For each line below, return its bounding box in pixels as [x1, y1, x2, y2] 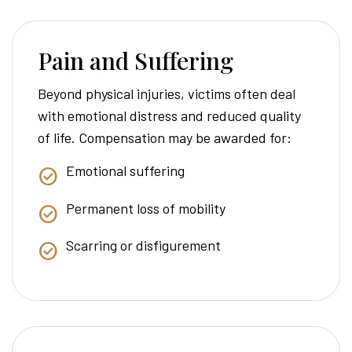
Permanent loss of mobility [66, 199, 225, 217]
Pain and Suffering [38, 45, 233, 77]
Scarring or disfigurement [66, 236, 221, 255]
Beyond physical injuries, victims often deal [38, 85, 295, 103]
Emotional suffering [66, 162, 185, 180]
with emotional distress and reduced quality [38, 107, 301, 125]
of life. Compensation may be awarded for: [38, 129, 291, 147]
